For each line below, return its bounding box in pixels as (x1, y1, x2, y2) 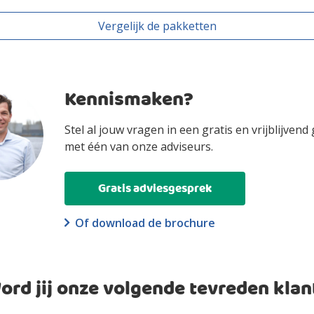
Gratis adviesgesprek (98, 179, 212, 198)
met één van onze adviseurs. (64, 139, 213, 154)
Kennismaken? (64, 85, 193, 116)
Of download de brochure (75, 215, 215, 231)
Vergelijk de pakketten (97, 18, 217, 34)
